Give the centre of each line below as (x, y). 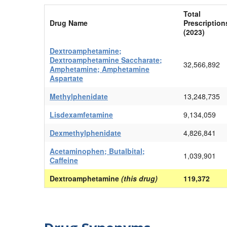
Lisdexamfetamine (81, 114)
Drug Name (69, 23)
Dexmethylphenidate (85, 133)
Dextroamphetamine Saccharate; (106, 60)
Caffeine (64, 160)
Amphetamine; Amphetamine (100, 69)
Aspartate (66, 78)
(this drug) (139, 178)
